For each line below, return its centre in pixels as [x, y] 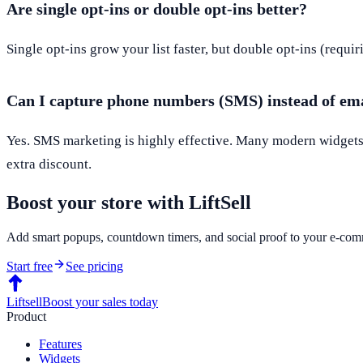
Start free [30, 266]
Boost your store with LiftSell [129, 202]
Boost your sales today [100, 301]
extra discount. [49, 164]
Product [26, 316]
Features [60, 344]
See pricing [94, 266]
